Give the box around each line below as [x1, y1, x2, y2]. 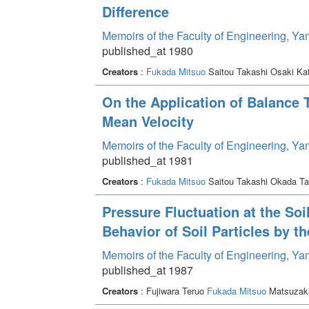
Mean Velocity [101, 110, 194, 131]
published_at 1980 [101, 42, 193, 59]
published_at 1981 [101, 152, 193, 168]
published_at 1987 [101, 261, 193, 278]
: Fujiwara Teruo [137, 283, 207, 297]
